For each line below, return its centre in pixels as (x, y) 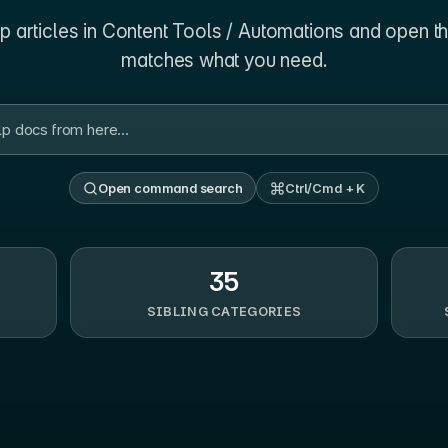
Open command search (170, 188)
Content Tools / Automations (223, 30)
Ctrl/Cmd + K (325, 188)
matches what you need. (224, 59)
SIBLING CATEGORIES (224, 311)
